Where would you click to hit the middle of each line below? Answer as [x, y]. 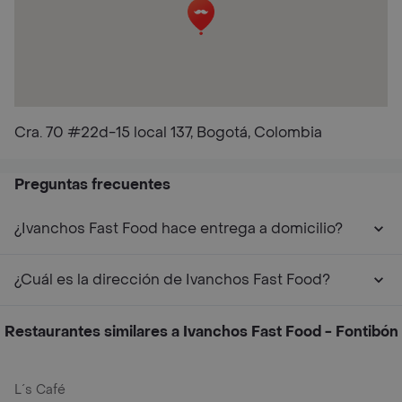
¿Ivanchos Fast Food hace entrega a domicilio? [179, 228]
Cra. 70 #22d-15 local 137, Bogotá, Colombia [168, 132]
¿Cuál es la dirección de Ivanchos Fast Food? [172, 280]
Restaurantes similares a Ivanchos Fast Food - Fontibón [201, 332]
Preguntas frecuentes [92, 184]
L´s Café [40, 390]
